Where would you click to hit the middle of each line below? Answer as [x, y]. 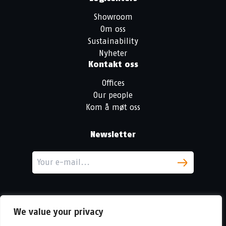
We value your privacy [59, 212]
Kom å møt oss [113, 107]
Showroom [113, 17]
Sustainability [113, 41]
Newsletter [113, 135]
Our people [113, 95]
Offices [113, 83]
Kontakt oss [113, 65]
